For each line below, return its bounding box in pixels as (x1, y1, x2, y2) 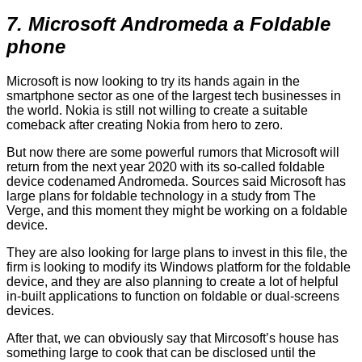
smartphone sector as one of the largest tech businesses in (6, 89, 341, 103)
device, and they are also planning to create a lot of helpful (6, 275, 339, 289)
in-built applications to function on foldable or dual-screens (6, 289, 339, 304)
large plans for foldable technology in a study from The (6, 189, 316, 204)
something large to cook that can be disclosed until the (6, 346, 316, 360)
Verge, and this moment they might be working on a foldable (6, 204, 347, 218)
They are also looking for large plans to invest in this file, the (6, 246, 347, 260)
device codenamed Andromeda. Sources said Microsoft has (6, 175, 346, 189)
